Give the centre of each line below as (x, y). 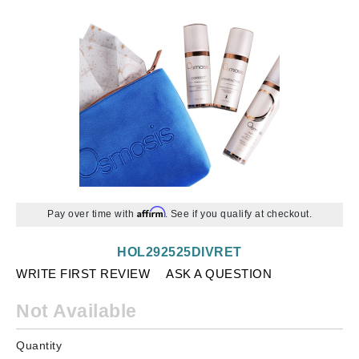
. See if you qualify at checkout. (238, 214)
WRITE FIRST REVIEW (83, 274)
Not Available (77, 311)
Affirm (151, 212)
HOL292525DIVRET (179, 252)
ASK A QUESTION (219, 274)
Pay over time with (92, 214)
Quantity (39, 345)
